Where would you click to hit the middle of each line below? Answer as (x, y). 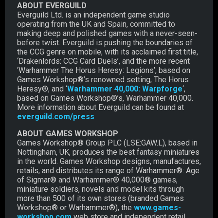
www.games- (157, 207)
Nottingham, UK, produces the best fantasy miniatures (108, 152)
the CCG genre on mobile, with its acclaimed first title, (108, 52)
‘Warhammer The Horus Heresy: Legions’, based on (104, 70)
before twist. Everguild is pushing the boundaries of (105, 42)
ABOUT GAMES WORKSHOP (68, 133)
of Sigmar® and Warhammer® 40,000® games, (97, 180)
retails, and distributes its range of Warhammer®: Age (108, 170)
